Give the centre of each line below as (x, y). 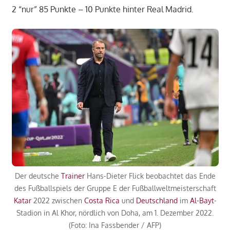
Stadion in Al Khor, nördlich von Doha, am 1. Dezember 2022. (115, 213)
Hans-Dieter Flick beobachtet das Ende (150, 176)
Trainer (73, 176)
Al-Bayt (202, 201)
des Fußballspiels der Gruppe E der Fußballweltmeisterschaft (115, 188)
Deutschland (157, 201)
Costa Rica (102, 201)
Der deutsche (38, 176)
